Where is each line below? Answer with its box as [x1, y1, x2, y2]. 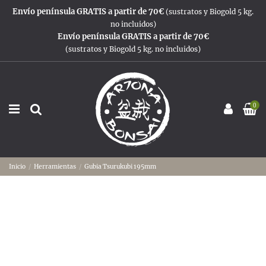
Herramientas [34, 162, 77, 170]
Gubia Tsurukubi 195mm [84, 162, 157, 170]
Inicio [9, 162, 26, 170]
